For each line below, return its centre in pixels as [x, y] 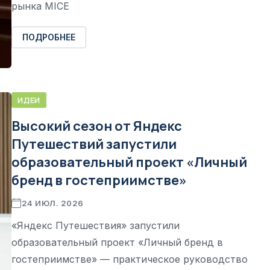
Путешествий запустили [94, 144]
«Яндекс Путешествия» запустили [96, 225]
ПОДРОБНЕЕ [49, 37]
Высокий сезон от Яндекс [97, 126]
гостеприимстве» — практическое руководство [130, 259]
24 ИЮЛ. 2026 [52, 203]
